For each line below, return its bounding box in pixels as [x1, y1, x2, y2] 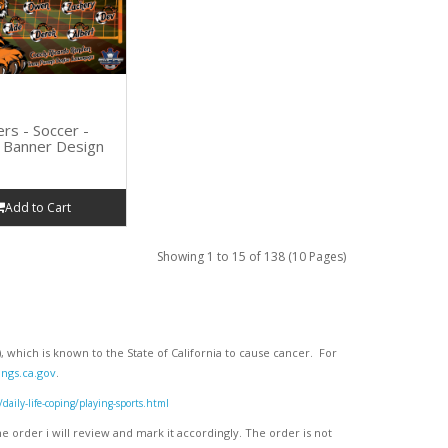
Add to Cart [5, 198, 72, 216]
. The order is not [239, 424, 333, 440]
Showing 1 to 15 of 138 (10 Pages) [157, 247, 346, 265]
